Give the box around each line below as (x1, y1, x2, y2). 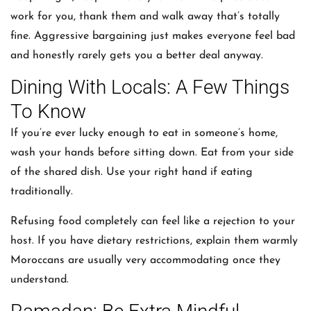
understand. (10, 274, 69, 285)
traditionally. (10, 186, 73, 198)
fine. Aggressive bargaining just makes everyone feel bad (10, 30, 295, 42)
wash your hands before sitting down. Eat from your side (10, 147, 294, 159)
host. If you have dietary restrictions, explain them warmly (10, 235, 298, 246)
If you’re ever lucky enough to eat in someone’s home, (10, 128, 278, 140)
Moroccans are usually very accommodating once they (10, 254, 280, 266)
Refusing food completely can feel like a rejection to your (10, 215, 295, 227)
